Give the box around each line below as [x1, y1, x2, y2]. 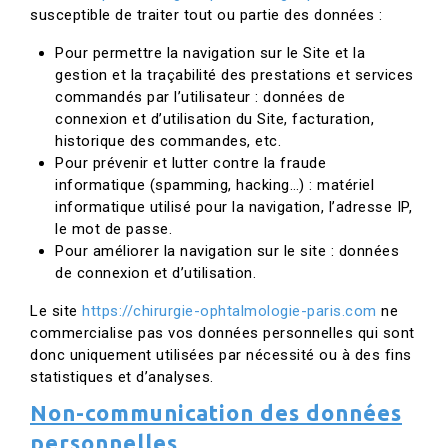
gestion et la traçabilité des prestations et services [55, 66, 414, 84]
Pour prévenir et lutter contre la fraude [55, 154, 326, 172]
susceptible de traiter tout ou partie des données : [30, 6, 383, 24]
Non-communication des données [30, 400, 402, 425]
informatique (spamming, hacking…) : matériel [55, 176, 374, 194]
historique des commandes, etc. [55, 132, 281, 150]
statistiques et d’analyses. [30, 368, 214, 386]
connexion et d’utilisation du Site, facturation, [55, 110, 374, 128]
